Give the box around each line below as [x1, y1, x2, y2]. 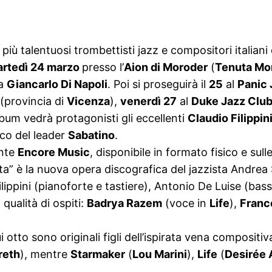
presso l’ [82, 61, 124, 74]
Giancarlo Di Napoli [7, 78, 107, 91]
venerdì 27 [120, 95, 177, 108]
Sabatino [68, 129, 115, 142]
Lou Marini [132, 248, 187, 261]
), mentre [20, 248, 70, 261]
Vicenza [67, 95, 110, 108]
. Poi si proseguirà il [107, 78, 209, 91]
